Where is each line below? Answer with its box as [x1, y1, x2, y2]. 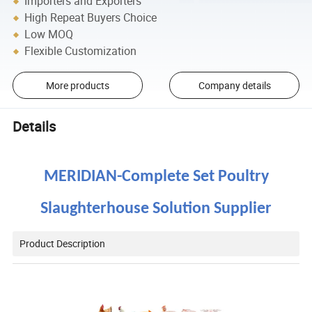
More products [45, 79, 109, 93]
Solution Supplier [149, 201, 272, 218]
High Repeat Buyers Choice [24, 10, 157, 26]
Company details [198, 79, 271, 93]
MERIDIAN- [43, 169, 122, 186]
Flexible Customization [24, 43, 137, 59]
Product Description [19, 237, 106, 251]
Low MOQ [24, 26, 74, 42]
